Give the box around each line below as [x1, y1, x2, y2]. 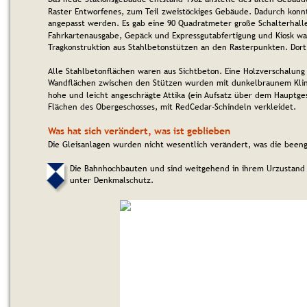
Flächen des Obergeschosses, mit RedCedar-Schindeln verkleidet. [48, 101, 296, 114]
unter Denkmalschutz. [70, 174, 153, 187]
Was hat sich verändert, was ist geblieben [48, 124, 230, 137]
